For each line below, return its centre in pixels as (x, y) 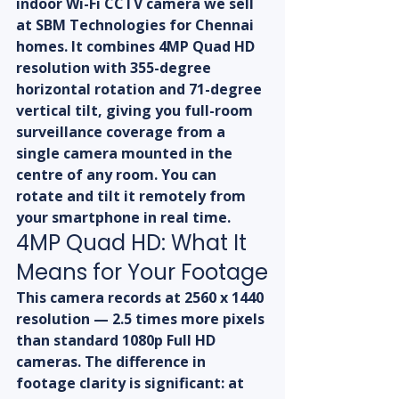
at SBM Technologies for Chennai (137, 25)
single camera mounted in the (126, 154)
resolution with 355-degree (115, 68)
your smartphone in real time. (123, 218)
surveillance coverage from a (122, 132)
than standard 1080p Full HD (118, 341)
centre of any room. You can (118, 175)
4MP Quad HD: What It (134, 243)
